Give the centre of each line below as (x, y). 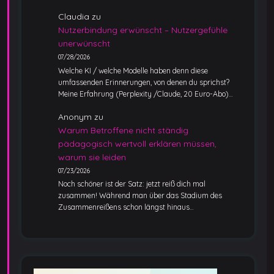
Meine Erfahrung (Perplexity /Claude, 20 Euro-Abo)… (146, 94)
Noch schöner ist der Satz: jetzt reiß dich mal (132, 184)
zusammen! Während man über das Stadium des (140, 196)
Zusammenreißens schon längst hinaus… (126, 207)
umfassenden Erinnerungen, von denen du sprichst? (144, 82)
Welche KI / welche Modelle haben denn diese (133, 70)
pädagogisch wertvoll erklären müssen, (137, 143)
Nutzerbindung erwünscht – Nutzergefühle (143, 30)
